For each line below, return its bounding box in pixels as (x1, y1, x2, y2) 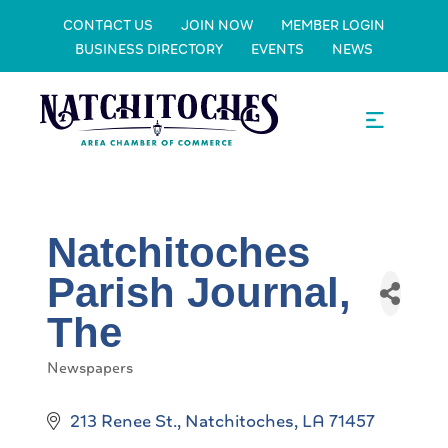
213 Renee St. (69, 409, 177, 433)
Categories (46, 370, 120, 390)
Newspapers (47, 358, 133, 378)
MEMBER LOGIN (281, 16, 385, 34)
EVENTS (251, 40, 304, 58)
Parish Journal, (47, 269, 351, 316)
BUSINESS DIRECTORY (75, 40, 223, 58)
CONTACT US (63, 16, 153, 34)
